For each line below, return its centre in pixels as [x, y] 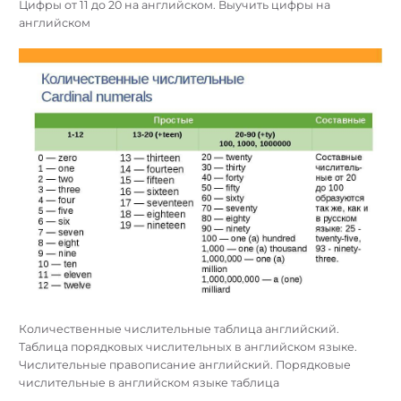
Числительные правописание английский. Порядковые [185, 365]
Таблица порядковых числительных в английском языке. [188, 347]
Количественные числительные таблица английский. [179, 329]
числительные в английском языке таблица [149, 383]
